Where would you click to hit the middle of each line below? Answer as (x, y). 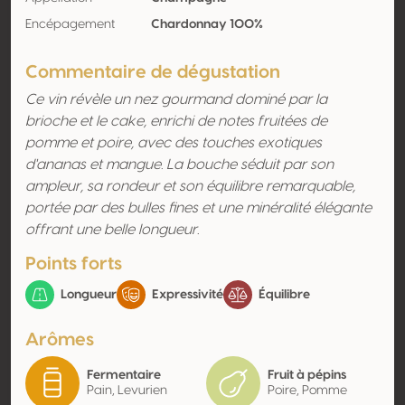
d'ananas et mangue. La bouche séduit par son (179, 165)
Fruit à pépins (307, 375)
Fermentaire (124, 375)
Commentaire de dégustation (153, 72)
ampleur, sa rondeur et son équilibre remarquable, (190, 186)
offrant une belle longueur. (112, 230)
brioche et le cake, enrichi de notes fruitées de (176, 121)
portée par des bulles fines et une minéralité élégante (198, 208)
